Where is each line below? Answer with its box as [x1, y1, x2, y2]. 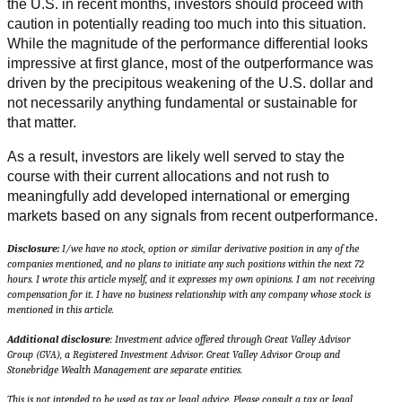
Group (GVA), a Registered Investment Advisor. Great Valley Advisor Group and [7, 348, 340, 362]
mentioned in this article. [7, 303, 114, 317]
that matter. [7, 115, 76, 131]
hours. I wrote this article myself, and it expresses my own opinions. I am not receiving [7, 273, 375, 286]
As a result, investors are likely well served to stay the [7, 149, 345, 165]
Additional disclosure [7, 333, 110, 346]
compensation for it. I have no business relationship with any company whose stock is [7, 288, 371, 301]
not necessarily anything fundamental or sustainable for [7, 95, 357, 111]
